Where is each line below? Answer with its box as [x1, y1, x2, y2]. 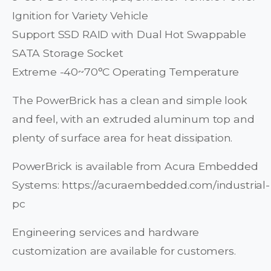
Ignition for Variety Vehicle [12, 9, 149, 22]
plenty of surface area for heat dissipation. [12, 131, 233, 145]
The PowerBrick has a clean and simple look [12, 94, 247, 107]
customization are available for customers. [12, 244, 236, 258]
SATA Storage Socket [12, 47, 123, 60]
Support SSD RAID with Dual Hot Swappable [12, 28, 246, 41]
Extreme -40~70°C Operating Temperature [12, 65, 240, 79]
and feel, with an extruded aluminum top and [12, 113, 255, 126]
